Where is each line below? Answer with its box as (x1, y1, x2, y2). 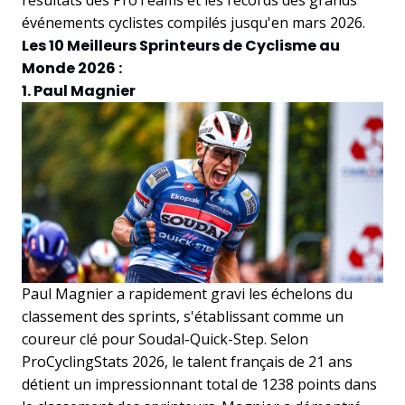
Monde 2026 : (22, 57, 122, 79)
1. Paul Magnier (22, 80, 136, 101)
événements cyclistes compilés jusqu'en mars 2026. (22, 12, 365, 33)
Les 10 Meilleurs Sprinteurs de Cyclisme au (22, 34, 340, 56)
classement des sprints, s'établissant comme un (22, 306, 344, 326)
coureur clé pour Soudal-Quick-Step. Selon (22, 328, 308, 349)
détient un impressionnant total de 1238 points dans (22, 373, 377, 394)
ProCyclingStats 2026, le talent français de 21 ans (22, 351, 353, 372)
